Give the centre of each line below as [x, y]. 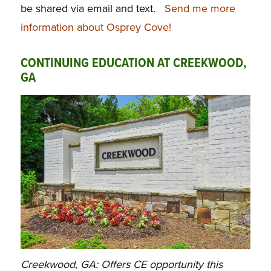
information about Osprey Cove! [96, 28]
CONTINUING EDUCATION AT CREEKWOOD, [133, 64]
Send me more [200, 9]
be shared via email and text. [89, 9]
